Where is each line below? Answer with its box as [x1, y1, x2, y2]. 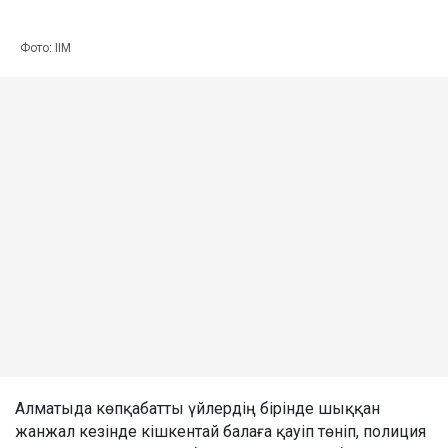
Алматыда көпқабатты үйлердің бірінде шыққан [15, 398, 380, 418]
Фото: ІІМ [20, 40, 71, 55]
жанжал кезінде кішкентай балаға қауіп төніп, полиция [15, 421, 426, 441]
